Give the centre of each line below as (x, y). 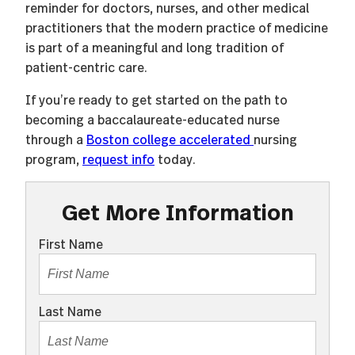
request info (118, 158)
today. (175, 158)
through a (56, 139)
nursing (275, 139)
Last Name (70, 311)
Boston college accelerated (170, 139)
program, (54, 158)
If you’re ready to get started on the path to (157, 99)
